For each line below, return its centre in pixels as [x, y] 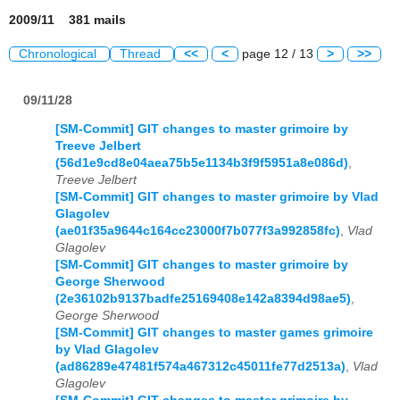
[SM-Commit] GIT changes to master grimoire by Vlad [217, 197]
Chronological [59, 54]
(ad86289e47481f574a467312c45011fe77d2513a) [200, 367]
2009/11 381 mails [67, 21]
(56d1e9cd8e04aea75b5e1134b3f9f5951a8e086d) [202, 163]
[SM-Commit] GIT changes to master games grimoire [214, 333]
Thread [142, 54]
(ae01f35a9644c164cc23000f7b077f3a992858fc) [198, 231]
